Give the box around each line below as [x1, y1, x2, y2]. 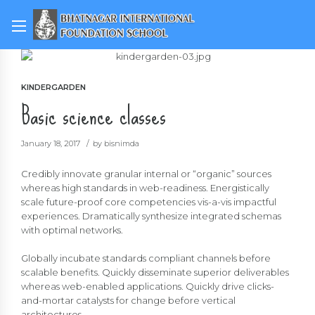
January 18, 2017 [21, 139, 80, 149]
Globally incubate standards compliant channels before [21, 252, 271, 264]
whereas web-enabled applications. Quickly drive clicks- [21, 281, 274, 292]
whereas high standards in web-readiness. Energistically [21, 182, 269, 194]
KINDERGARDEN [21, 82, 86, 92]
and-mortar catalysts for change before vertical [21, 295, 236, 307]
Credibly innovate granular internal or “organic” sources [21, 168, 271, 180]
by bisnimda [93, 139, 139, 149]
